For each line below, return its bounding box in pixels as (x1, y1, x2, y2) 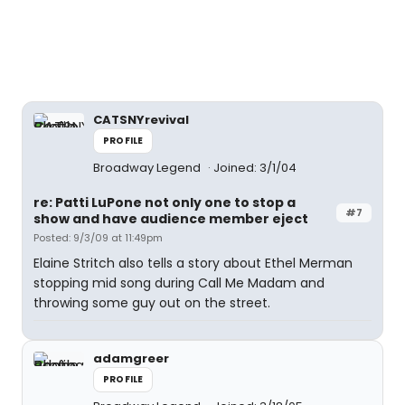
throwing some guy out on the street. (33, 294, 270, 312)
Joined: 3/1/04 (213, 159, 297, 176)
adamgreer (93, 350, 169, 367)
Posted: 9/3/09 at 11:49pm (33, 231, 163, 245)
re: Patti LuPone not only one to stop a (33, 193, 296, 212)
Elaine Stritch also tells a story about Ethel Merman (33, 254, 353, 272)
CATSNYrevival (93, 111, 189, 128)
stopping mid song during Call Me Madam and (33, 274, 325, 292)
